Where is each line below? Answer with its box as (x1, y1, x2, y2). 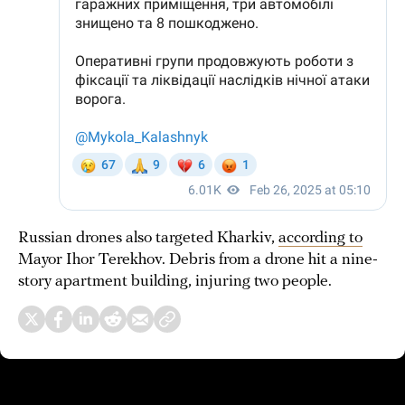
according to (278, 230, 363, 247)
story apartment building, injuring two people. (18, 273, 332, 290)
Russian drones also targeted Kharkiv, (18, 230, 278, 247)
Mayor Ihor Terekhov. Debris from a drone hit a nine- (18, 251, 378, 268)
